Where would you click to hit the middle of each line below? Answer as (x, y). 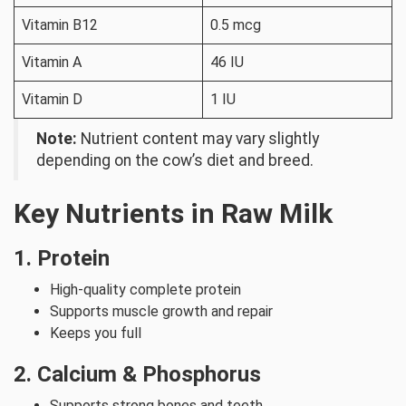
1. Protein (62, 258)
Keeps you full (96, 333)
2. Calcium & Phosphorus (137, 374)
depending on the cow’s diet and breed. (175, 160)
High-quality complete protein (145, 290)
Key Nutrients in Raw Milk (173, 213)
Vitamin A (52, 62)
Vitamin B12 (60, 25)
